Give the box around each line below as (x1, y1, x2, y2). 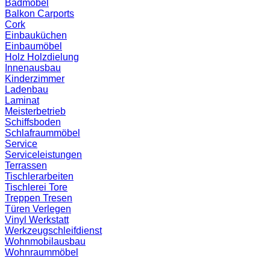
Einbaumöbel (5, 40, 62, 51)
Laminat (5, 95, 39, 105)
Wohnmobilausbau (5, 236, 86, 246)
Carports (37, 8, 74, 19)
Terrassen (5, 160, 47, 171)
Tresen (43, 192, 72, 203)
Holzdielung (27, 51, 79, 62)
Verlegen (33, 203, 71, 214)
